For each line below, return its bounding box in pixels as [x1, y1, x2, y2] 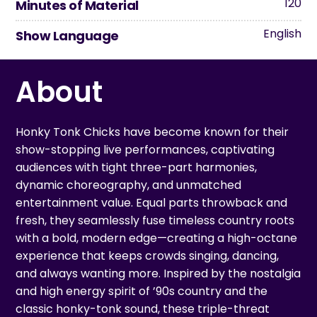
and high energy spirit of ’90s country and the [16, 283, 268, 300]
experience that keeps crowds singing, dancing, [16, 248, 279, 265]
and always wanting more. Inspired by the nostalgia [16, 265, 301, 282]
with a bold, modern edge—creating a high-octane [16, 230, 298, 247]
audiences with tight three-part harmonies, [16, 159, 258, 176]
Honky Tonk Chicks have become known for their [16, 124, 289, 141]
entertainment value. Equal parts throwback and [16, 195, 288, 212]
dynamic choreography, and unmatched [16, 177, 242, 194]
